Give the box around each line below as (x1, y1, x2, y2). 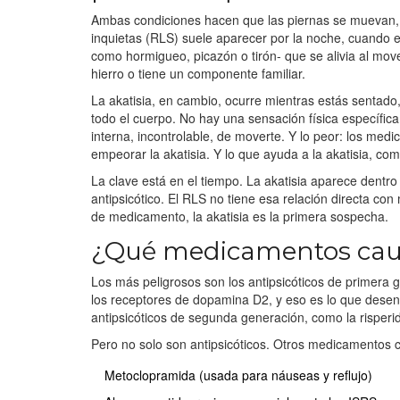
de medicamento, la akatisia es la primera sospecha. (91, 206, 388, 225)
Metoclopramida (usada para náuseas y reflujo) (104, 365, 372, 384)
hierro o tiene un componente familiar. (91, 63, 305, 82)
